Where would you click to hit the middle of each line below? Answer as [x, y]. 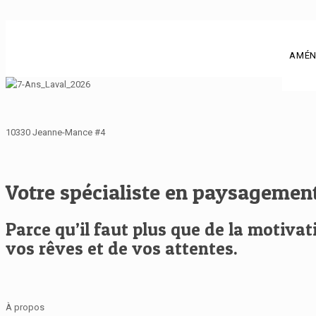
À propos [25, 307]
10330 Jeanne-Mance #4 [55, 132]
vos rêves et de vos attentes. [122, 248]
